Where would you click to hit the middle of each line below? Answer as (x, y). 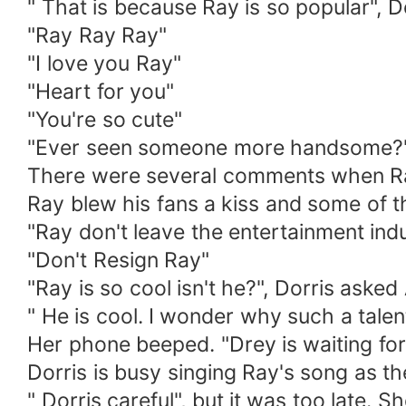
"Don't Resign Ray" (119, 261)
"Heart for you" (101, 92)
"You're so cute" (105, 120)
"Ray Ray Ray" (97, 36)
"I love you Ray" (104, 64)
